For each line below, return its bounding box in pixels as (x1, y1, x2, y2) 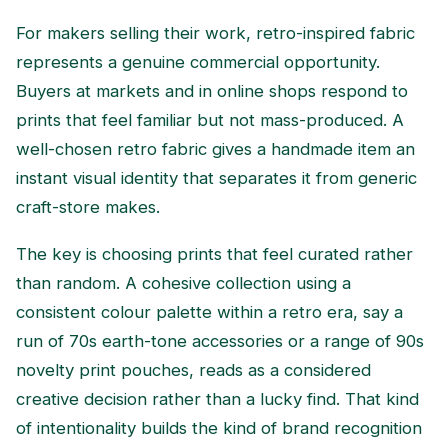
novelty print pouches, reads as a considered (16, 359, 371, 380)
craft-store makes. (16, 196, 160, 217)
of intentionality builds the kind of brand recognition (16, 417, 422, 438)
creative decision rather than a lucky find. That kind (16, 388, 419, 409)
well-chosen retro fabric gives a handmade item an (16, 138, 415, 159)
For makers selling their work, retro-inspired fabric (16, 22, 415, 43)
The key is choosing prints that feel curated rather (16, 243, 413, 264)
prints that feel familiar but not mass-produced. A (16, 109, 404, 130)
